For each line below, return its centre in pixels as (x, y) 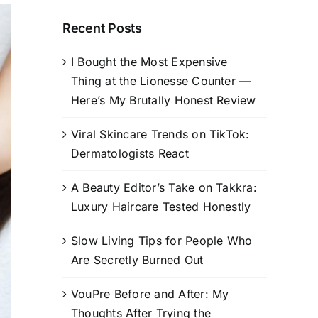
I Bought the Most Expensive (149, 61)
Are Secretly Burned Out (137, 259)
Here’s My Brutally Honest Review (164, 100)
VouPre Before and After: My (150, 294)
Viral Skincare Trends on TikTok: (160, 134)
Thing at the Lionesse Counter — (161, 81)
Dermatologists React (130, 153)
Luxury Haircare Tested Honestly (161, 206)
